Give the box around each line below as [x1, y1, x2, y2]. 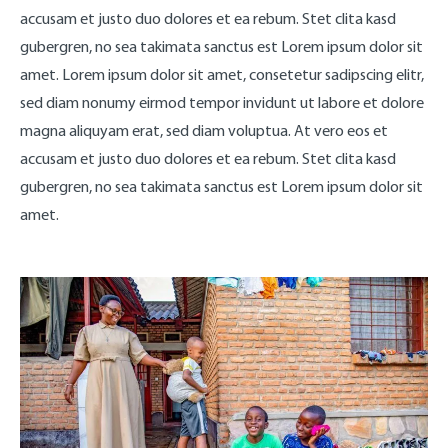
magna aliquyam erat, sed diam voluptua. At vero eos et [20, 120, 388, 140]
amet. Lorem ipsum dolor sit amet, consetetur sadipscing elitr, [20, 64, 424, 84]
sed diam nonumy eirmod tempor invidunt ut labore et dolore [20, 92, 424, 112]
